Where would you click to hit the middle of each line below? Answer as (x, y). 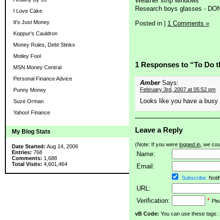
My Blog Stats (31, 132)
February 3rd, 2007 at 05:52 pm (178, 90)
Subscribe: (194, 178)
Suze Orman (28, 101)
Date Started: (29, 146)
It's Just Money (31, 22)
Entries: (22, 152)
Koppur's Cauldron (35, 33)
